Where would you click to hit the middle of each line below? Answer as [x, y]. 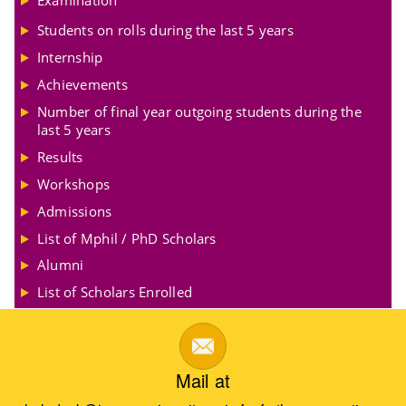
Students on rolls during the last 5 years [165, 30]
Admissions [75, 211]
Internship [70, 58]
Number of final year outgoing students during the [199, 111]
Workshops [74, 184]
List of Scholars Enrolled [115, 292]
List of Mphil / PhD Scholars [127, 238]
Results [60, 156]
